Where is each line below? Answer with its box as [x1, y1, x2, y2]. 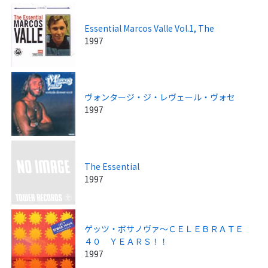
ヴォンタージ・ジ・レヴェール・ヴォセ [84, 91, 236, 103]
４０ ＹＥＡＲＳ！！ [84, 235, 169, 248]
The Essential [84, 160, 140, 172]
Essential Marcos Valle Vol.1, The [84, 22, 215, 35]
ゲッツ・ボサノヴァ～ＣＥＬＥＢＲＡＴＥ [84, 223, 252, 235]
